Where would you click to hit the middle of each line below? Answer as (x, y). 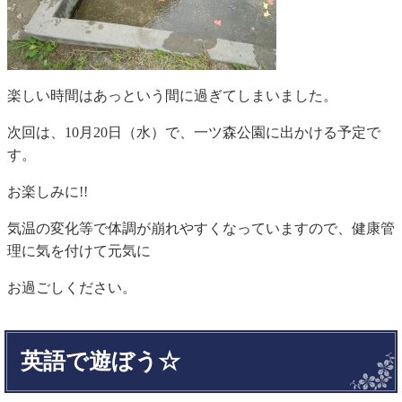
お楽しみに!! (48, 191)
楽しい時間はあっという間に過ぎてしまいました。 (172, 95)
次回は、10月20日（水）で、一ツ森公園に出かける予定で (194, 132)
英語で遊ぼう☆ (100, 361)
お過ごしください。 (72, 287)
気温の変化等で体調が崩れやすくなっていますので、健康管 (201, 228)
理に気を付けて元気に (79, 250)
